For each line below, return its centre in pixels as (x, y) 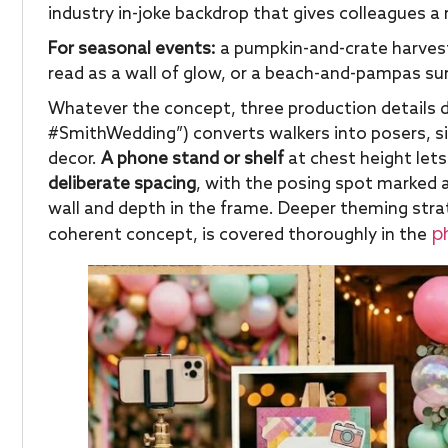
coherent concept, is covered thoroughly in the (237, 235)
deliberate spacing (122, 184)
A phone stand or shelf (192, 159)
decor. (74, 159)
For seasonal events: (132, 49)
